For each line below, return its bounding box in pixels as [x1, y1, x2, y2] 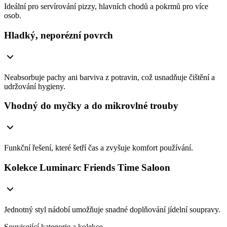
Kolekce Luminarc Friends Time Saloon [4, 162, 170, 173]
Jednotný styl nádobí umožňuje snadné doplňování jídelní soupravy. [4, 205, 220, 214]
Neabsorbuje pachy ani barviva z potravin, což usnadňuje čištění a [4, 72, 215, 82]
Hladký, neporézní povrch [4, 29, 113, 41]
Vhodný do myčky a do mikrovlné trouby [4, 100, 178, 111]
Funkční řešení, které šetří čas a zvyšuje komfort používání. [4, 143, 193, 153]
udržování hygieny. [4, 82, 65, 91]
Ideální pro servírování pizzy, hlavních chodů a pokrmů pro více [4, 2, 208, 11]
